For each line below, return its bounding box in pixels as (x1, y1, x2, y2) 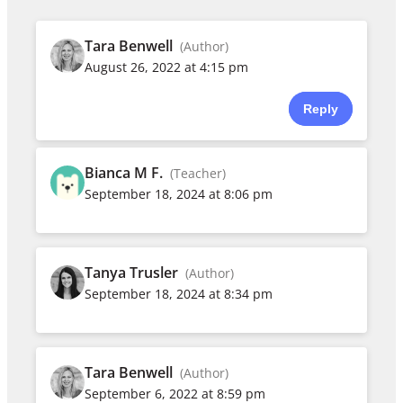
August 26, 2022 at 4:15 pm (85, 58, 249, 76)
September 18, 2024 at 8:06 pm (85, 184, 273, 202)
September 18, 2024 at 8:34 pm (85, 284, 273, 302)
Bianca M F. (85, 162, 164, 183)
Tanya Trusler (85, 262, 179, 282)
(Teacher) (170, 164, 227, 182)
